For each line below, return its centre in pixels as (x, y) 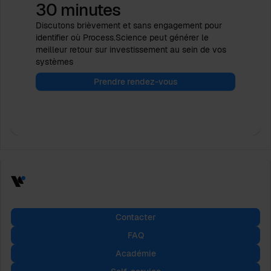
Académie (135, 253)
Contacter (135, 217)
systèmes (54, 61)
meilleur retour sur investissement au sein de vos (131, 49)
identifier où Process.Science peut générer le (122, 37)
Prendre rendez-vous (135, 81)
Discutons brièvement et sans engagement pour (129, 25)
